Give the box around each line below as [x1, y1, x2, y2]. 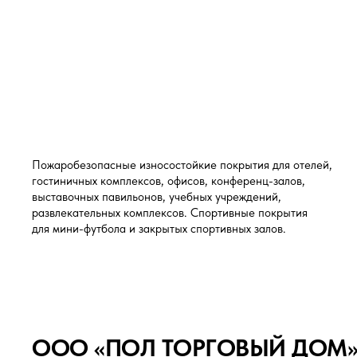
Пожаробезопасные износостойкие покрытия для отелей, [32, 157, 332, 172]
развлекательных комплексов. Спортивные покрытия [32, 205, 308, 220]
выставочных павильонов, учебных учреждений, [32, 189, 281, 204]
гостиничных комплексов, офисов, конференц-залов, [32, 173, 305, 188]
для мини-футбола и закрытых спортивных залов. [32, 221, 286, 236]
